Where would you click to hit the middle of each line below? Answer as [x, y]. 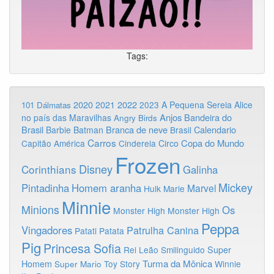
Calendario [215, 130]
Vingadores [47, 230]
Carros [102, 143]
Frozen [148, 165]
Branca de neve [137, 130]
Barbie [58, 130]
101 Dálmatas [46, 105]
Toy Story [122, 264]
